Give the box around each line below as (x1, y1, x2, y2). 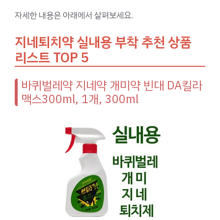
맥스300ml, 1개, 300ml (21, 90, 138, 108)
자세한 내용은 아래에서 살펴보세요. (15, 9, 133, 22)
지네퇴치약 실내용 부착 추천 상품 (15, 31, 192, 52)
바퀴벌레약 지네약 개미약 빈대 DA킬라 (21, 76, 202, 94)
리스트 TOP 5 (15, 47, 89, 68)
